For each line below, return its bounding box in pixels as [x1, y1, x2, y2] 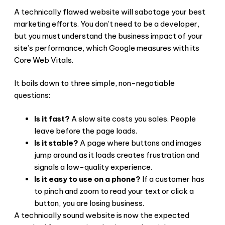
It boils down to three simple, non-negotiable [14, 78, 175, 88]
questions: [14, 90, 50, 100]
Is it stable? [34, 138, 78, 148]
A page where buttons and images [78, 138, 201, 148]
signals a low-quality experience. [34, 162, 152, 172]
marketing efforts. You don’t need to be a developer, [14, 19, 199, 29]
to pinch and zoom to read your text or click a [34, 186, 194, 196]
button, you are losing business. [34, 198, 144, 208]
